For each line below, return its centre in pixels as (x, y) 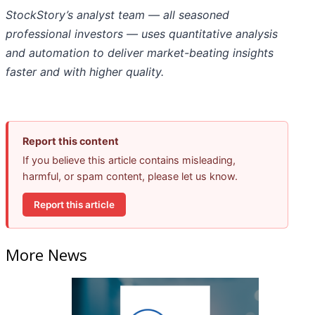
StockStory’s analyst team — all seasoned (117, 15)
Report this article (74, 204)
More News (46, 255)
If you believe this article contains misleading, (129, 160)
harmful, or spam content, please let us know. (130, 176)
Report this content (71, 141)
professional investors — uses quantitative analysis (142, 34)
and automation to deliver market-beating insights (140, 53)
